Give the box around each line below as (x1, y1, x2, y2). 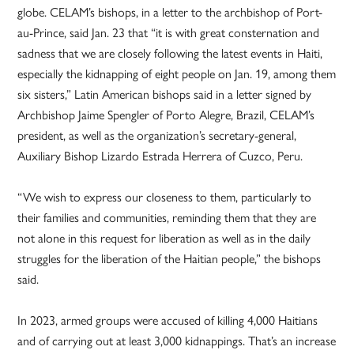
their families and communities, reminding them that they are (17, 210, 317, 226)
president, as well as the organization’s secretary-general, (17, 128, 297, 144)
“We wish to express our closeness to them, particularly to (17, 190, 312, 205)
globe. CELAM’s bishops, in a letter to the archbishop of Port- (17, 5, 323, 21)
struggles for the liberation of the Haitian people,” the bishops (17, 251, 322, 267)
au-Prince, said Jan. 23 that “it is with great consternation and (17, 25, 320, 41)
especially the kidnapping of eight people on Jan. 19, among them (17, 66, 337, 82)
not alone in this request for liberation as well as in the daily (17, 231, 311, 247)
